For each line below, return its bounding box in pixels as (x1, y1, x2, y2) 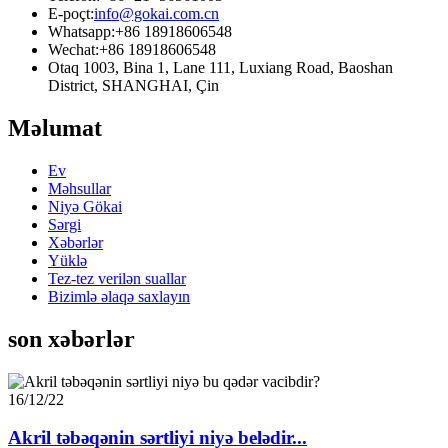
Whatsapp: (48, 23, 115, 41)
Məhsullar (48, 179, 111, 197)
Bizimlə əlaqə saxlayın (48, 287, 190, 305)
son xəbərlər (8, 325, 135, 352)
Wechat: (48, 41, 99, 59)
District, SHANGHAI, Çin (48, 77, 219, 95)
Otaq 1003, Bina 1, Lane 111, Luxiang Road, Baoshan (48, 59, 393, 77)
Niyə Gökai (48, 197, 122, 215)
